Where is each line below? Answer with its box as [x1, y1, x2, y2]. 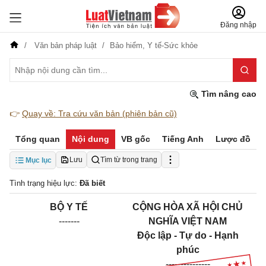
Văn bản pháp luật [32, 41, 99, 50]
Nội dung [72, 134, 109, 144]
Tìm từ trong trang [100, 156, 157, 164]
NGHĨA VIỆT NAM [148, 216, 227, 226]
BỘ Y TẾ [50, 202, 88, 212]
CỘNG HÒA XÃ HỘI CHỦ [132, 202, 243, 212]
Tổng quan [15, 134, 60, 144]
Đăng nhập [220, 21, 256, 29]
